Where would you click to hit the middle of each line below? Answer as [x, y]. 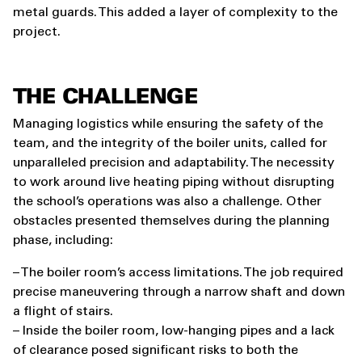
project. [37, 32]
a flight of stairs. [63, 312]
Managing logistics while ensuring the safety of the [168, 124]
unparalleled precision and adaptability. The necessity [174, 163]
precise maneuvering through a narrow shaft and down [179, 293]
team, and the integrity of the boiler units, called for [170, 144]
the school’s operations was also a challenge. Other [167, 202]
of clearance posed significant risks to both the [156, 351]
